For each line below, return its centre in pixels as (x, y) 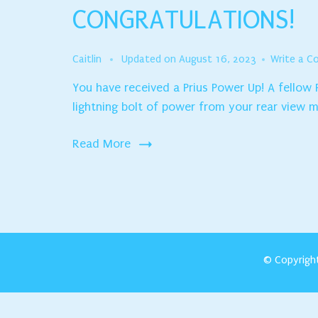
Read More (102, 144)
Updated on (150, 59)
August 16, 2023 (218, 59)
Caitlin (87, 59)
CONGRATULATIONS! (183, 20)
